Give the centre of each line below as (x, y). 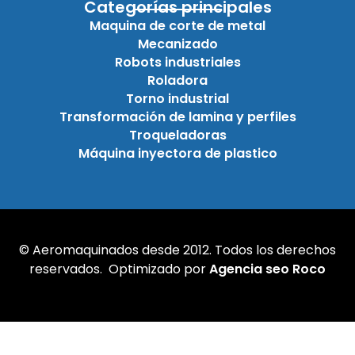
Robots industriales (177, 62)
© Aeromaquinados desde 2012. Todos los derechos (177, 250)
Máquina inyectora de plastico (177, 153)
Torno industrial (177, 98)
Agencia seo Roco (267, 269)
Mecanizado (177, 44)
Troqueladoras (177, 135)
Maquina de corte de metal (177, 25)
